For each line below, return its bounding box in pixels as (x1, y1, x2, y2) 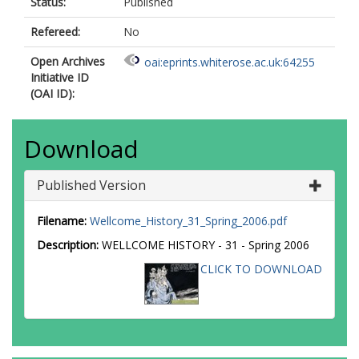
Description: (37, 237, 99, 252)
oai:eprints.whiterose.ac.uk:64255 (144, 54, 315, 71)
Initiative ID (30, 70, 89, 85)
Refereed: (30, 24, 80, 39)
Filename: (37, 213, 87, 228)
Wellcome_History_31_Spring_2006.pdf (90, 213, 287, 228)
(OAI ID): (30, 86, 75, 101)
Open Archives (30, 54, 105, 69)
